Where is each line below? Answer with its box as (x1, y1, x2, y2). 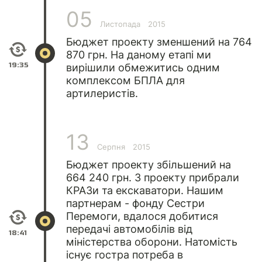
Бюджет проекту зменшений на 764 (66, 35, 252, 48)
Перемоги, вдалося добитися (66, 209, 218, 222)
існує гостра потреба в (66, 248, 183, 261)
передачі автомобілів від (66, 222, 192, 235)
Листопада (100, 19, 140, 29)
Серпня (97, 142, 125, 151)
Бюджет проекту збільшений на (66, 158, 231, 171)
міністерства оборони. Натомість (66, 235, 237, 248)
